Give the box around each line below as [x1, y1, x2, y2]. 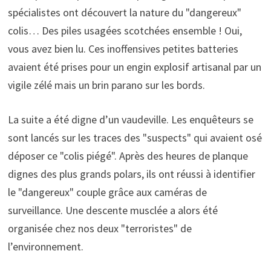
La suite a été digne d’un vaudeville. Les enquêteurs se [7, 112, 253, 126]
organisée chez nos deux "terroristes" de [7, 221, 192, 235]
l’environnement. [7, 239, 83, 253]
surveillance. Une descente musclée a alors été [7, 203, 218, 217]
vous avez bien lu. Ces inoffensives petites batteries [7, 41, 238, 56]
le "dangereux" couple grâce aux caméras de [7, 184, 207, 199]
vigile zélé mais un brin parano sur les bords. [7, 77, 205, 92]
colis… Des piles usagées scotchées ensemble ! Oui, [7, 23, 242, 38]
